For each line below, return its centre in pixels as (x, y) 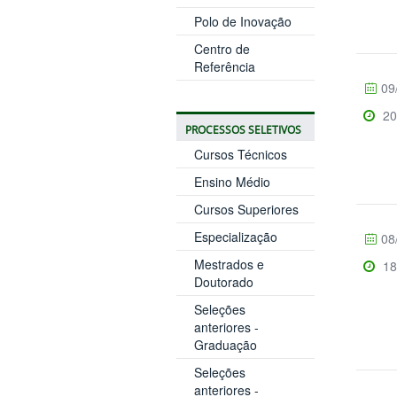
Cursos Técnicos (240, 154)
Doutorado (223, 281)
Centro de (222, 48)
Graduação (225, 344)
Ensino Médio (232, 181)
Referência (224, 66)
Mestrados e (229, 264)
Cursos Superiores (246, 209)
